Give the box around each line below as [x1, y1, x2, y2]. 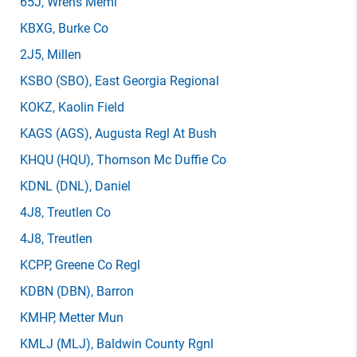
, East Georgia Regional [89, 73, 219, 88]
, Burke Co [53, 21, 108, 36]
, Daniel [89, 178, 131, 194]
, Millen [41, 47, 81, 62]
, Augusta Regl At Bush [89, 126, 217, 141]
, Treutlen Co [41, 205, 111, 220]
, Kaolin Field [53, 100, 124, 115]
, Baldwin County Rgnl [91, 336, 214, 351]
